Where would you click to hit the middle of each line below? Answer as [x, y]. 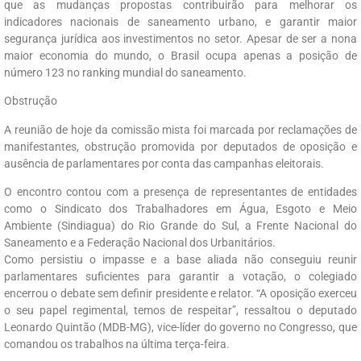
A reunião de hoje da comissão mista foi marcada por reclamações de [180, 129]
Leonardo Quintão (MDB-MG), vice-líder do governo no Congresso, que [180, 328]
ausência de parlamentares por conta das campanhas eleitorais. [164, 163]
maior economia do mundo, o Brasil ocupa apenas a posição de [180, 56]
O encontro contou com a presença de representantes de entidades [180, 192]
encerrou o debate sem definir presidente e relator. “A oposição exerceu [180, 294]
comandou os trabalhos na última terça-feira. [117, 344]
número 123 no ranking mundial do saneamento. [125, 73]
